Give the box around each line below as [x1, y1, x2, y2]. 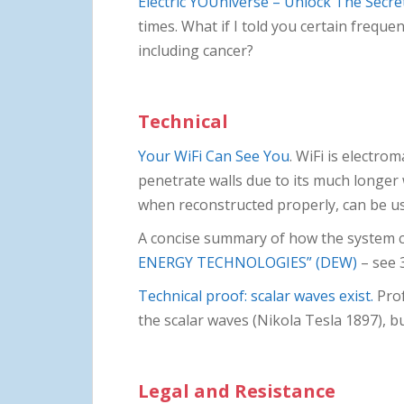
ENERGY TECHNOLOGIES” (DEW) [138, 252, 357, 272]
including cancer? [138, 40, 253, 60]
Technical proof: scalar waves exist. [138, 285, 373, 306]
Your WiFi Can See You [138, 145, 289, 166]
